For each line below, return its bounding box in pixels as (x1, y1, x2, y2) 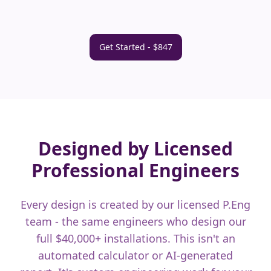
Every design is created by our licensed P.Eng (21, 197, 250, 212)
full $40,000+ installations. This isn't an (36, 231, 235, 246)
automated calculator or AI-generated (38, 248, 233, 263)
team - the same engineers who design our (25, 214, 246, 229)
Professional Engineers (31, 158, 240, 183)
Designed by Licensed (38, 136, 233, 161)
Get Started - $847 (99, 41, 172, 53)
